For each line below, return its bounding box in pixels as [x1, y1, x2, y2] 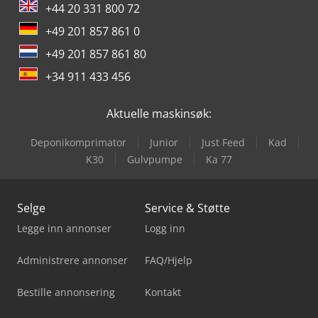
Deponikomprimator [31, 135, 126, 149]
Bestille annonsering [17, 285, 115, 299]
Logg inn [145, 221, 185, 235]
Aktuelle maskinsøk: [106, 105, 212, 121]
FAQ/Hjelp [145, 253, 192, 267]
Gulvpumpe [127, 152, 182, 166]
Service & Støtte [145, 199, 230, 216]
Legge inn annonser [17, 221, 111, 235]
